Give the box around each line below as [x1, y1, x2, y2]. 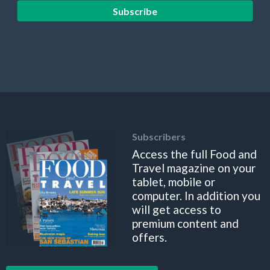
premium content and [132, 216, 239, 230]
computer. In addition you [132, 188, 260, 202]
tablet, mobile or [132, 174, 215, 189]
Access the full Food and [132, 146, 257, 161]
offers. [132, 230, 167, 244]
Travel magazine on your [132, 160, 256, 175]
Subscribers [132, 130, 186, 142]
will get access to [132, 202, 221, 216]
